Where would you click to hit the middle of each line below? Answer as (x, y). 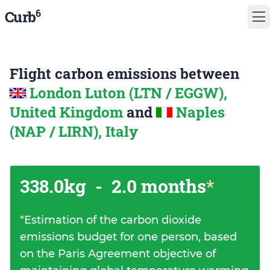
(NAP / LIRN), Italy (74, 131)
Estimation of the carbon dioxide (113, 220)
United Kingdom (68, 112)
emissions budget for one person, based (128, 237)
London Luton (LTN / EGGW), (128, 93)
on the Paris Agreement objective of (118, 254)
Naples (200, 112)
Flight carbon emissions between (124, 74)
